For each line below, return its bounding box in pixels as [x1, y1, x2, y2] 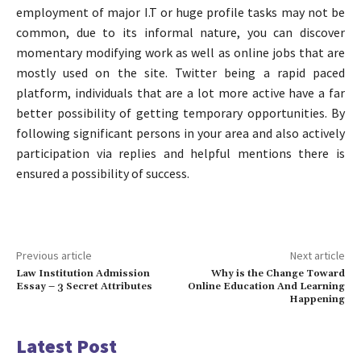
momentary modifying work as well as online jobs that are [16, 44, 345, 60]
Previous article [16, 247, 92, 263]
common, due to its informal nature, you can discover [16, 23, 345, 40]
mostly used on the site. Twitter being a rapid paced [16, 64, 345, 81]
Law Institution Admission [16, 267, 150, 280]
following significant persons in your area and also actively [16, 124, 345, 141]
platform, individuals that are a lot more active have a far [16, 84, 345, 101]
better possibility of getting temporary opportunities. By [16, 104, 345, 121]
